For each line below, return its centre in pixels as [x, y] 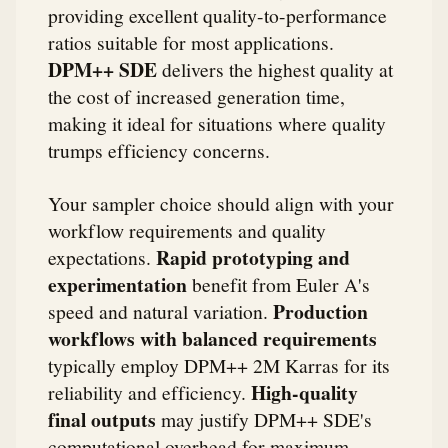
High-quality [304, 392]
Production [320, 311]
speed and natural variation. [160, 310]
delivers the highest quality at [275, 68]
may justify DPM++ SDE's [264, 418]
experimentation [117, 284]
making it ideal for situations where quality [217, 122]
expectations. [102, 256]
